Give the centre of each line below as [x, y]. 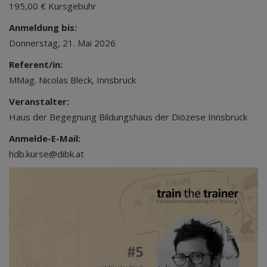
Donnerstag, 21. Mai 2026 [62, 43]
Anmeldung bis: [43, 27]
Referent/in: [36, 64]
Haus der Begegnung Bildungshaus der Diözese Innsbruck [128, 117]
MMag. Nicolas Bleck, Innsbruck [72, 80]
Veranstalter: [39, 101]
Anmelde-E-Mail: [45, 138]
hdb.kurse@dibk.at [46, 154]
